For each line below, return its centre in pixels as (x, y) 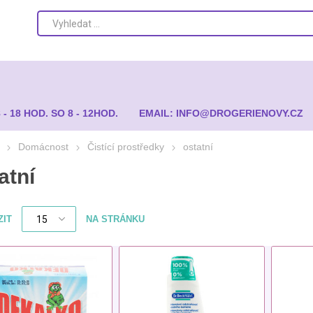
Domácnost (43, 147)
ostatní (198, 147)
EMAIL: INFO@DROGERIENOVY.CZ (221, 113)
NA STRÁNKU (115, 219)
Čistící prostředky (125, 147)
